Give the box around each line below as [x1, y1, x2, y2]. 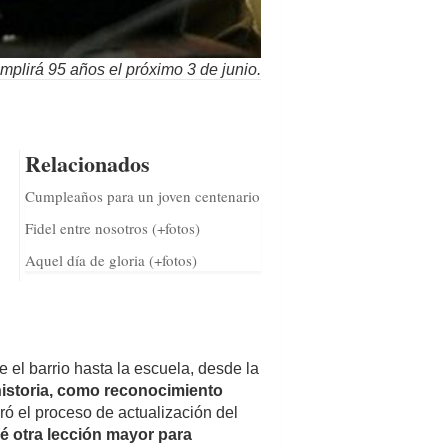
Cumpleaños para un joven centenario [24, 185, 260, 206]
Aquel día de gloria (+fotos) [24, 249, 197, 270]
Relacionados [24, 146, 150, 180]
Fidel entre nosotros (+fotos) [24, 217, 200, 238]
